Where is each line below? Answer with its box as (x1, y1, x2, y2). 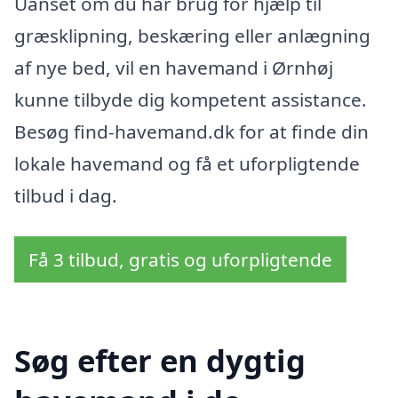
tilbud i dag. (14, 183, 117, 209)
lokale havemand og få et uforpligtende (14, 151, 360, 177)
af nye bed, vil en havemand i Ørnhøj (14, 55, 333, 81)
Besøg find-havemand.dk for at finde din (14, 119, 369, 145)
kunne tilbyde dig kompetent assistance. (14, 87, 367, 113)
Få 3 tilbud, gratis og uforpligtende (28, 247, 332, 273)
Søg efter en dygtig (14, 338, 306, 381)
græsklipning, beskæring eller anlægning (14, 23, 370, 49)
